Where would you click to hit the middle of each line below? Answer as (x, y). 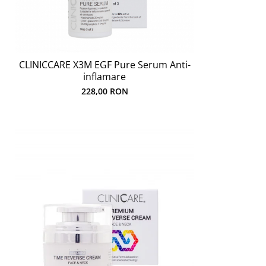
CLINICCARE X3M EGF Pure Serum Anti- (104, 65)
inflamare (104, 77)
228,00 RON (104, 91)
